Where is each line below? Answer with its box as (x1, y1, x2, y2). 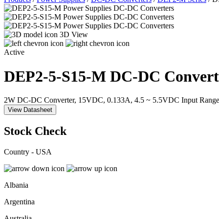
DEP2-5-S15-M (4, 67, 110, 85)
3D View (60, 30, 88, 39)
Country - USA (4, 147, 52, 156)
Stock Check (4, 125, 66, 138)
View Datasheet (8, 106, 52, 114)
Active (4, 48, 24, 57)
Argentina (4, 197, 35, 206)
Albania (4, 180, 28, 189)
